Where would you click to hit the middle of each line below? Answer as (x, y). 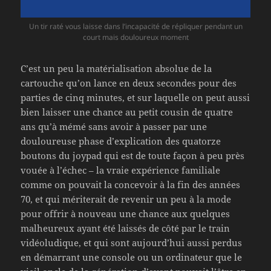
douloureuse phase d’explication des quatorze (121, 141)
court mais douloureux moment (135, 38)
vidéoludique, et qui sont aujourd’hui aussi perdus (132, 243)
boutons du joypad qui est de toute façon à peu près (133, 156)
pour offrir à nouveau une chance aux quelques (126, 214)
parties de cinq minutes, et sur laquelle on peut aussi (135, 98)
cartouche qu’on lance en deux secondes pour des (129, 83)
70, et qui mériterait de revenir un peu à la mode (126, 199)
